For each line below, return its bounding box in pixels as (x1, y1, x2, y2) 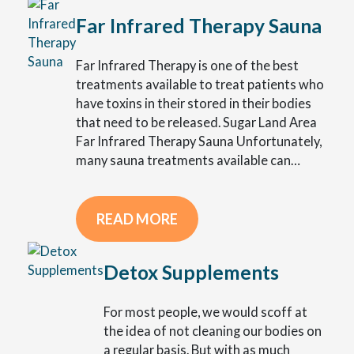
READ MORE (96, 210, 178, 228)
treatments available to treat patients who (76, 77, 324, 92)
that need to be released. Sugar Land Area (76, 115, 317, 130)
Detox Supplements (104, 260, 279, 284)
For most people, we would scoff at (104, 303, 307, 319)
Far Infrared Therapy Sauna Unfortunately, (76, 134, 322, 149)
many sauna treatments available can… (76, 153, 300, 168)
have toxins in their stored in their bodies (76, 96, 311, 111)
